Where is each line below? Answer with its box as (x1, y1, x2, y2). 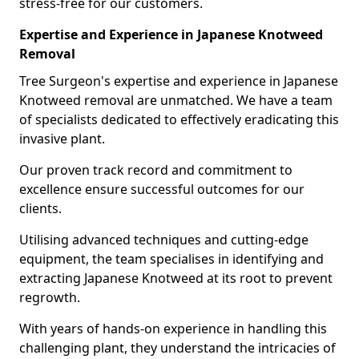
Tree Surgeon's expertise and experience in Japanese (19, 72, 338, 90)
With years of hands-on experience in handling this (19, 320, 327, 337)
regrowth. (19, 288, 83, 306)
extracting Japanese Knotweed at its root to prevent (19, 269, 333, 287)
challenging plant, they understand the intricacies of (19, 339, 336, 357)
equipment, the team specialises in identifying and (19, 250, 324, 268)
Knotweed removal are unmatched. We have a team (19, 91, 333, 109)
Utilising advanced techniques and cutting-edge (19, 231, 309, 248)
